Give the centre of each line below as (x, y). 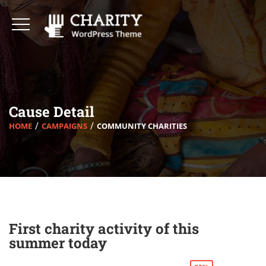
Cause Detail (52, 111)
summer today (58, 243)
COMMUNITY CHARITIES (142, 126)
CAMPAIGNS (64, 126)
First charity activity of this (104, 229)
